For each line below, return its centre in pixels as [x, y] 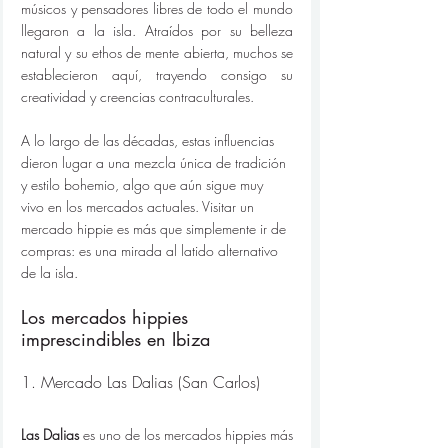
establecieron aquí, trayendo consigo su [157, 74]
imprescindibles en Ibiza [115, 339]
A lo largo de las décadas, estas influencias [149, 140]
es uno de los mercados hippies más [186, 434]
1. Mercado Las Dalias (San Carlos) [140, 382]
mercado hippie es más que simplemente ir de [155, 228]
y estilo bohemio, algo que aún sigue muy [144, 184]
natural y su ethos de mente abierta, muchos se [157, 52]
